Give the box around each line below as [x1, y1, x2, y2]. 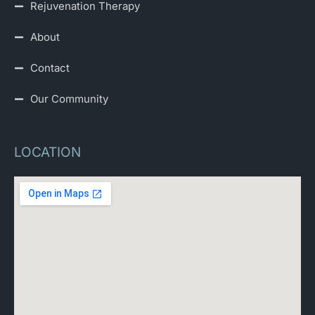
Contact [30, 61, 70, 75]
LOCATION [14, 144, 81, 160]
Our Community [30, 92, 108, 105]
